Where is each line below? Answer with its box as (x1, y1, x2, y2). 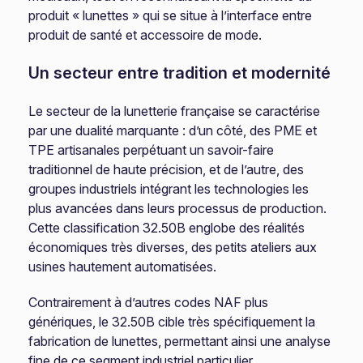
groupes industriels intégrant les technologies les (28, 181, 310, 197)
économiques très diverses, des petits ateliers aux (28, 239, 318, 255)
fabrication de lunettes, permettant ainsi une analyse (28, 333, 331, 349)
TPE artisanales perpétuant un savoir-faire (28, 142, 275, 158)
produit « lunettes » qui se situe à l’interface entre (28, 7, 313, 23)
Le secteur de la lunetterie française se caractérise (28, 103, 321, 119)
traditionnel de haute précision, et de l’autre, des (28, 161, 305, 177)
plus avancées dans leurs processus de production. (28, 200, 327, 216)
